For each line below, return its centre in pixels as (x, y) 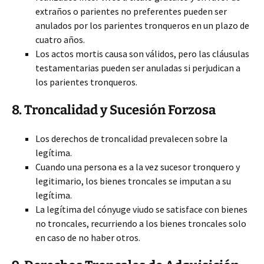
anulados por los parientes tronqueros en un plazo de (142, 25)
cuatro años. (60, 39)
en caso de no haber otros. (88, 237)
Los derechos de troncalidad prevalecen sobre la (131, 138)
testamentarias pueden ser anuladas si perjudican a (138, 68)
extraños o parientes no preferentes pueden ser (131, 11)
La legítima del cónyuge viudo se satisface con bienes (141, 209)
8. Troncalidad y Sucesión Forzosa (114, 110)
